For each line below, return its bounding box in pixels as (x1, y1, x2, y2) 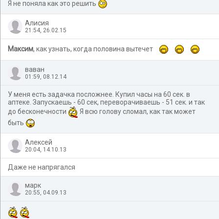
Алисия (25, 19, 49, 27)
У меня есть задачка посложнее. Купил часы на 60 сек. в (8, 90, 190, 98)
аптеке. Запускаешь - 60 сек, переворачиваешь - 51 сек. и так (8, 98, 205, 106)
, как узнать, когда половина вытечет (33, 44, 154, 53)
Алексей (25, 138, 52, 146)
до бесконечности (8, 107, 68, 115)
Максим (8, 44, 33, 53)
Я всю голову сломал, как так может (78, 107, 196, 115)
